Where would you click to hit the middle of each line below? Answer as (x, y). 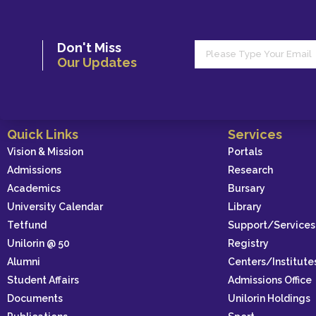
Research (250, 170)
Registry (248, 244)
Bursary (246, 189)
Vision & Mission (45, 152)
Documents (35, 299)
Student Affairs (43, 280)
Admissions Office (269, 280)
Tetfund (27, 225)
